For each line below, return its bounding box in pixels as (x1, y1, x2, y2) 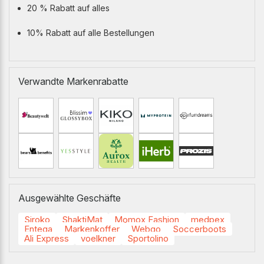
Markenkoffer (64, 223, 120, 235)
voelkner (81, 233, 115, 244)
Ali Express (24, 233, 69, 244)
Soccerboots (173, 223, 226, 235)
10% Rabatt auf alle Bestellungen (27, 28, 154, 38)
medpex (191, 214, 225, 225)
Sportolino (127, 233, 169, 244)
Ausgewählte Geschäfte (18, 192, 121, 204)
